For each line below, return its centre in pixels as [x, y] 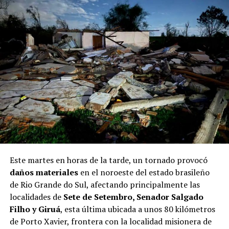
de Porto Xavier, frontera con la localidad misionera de [110, 221]
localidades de [36, 197]
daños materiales [44, 172]
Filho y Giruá [35, 209]
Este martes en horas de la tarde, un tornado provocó [108, 160]
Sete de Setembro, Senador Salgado [133, 197]
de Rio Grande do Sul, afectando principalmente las [105, 184]
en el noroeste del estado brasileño [144, 172]
